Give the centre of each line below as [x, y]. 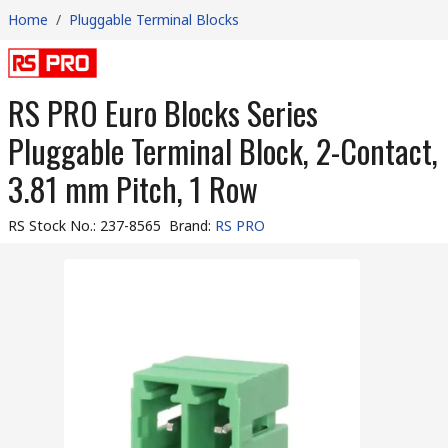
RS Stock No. [50, 225]
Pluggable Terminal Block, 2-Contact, [223, 150]
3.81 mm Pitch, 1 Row [133, 188]
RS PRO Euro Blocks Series [163, 112]
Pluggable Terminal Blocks [154, 19]
